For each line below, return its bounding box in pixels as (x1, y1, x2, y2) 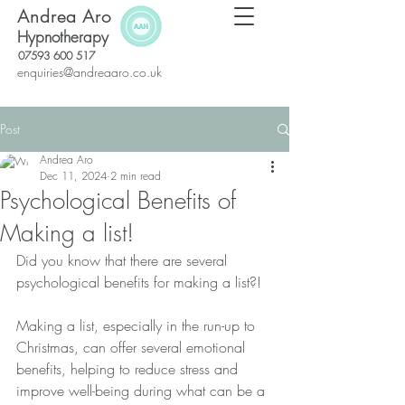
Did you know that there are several (16, 250, 231, 270)
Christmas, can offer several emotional (16, 337, 250, 357)
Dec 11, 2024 (40, 168, 107, 184)
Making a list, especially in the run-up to (16, 316, 259, 335)
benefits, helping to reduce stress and (16, 359, 242, 379)
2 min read (110, 168, 161, 184)
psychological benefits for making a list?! (16, 272, 261, 292)
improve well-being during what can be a (16, 381, 269, 400)
